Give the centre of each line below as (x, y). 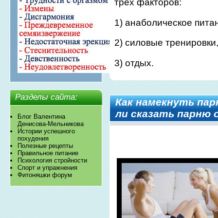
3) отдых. (134, 63)
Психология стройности (53, 161)
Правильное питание (48, 153)
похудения (33, 139)
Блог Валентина (42, 117)
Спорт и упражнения (48, 168)
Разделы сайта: (46, 97)
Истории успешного (46, 131)
